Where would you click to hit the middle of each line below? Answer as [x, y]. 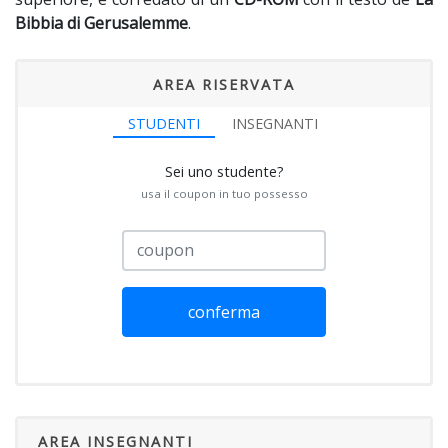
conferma [224, 311]
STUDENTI [164, 123]
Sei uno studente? [224, 171]
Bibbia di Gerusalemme [101, 23]
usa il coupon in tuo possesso [224, 193]
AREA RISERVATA [224, 84]
